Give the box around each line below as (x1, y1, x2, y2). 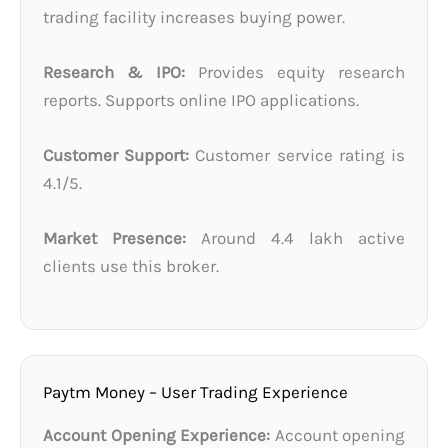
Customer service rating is (189, 144, 405, 165)
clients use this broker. (43, 256, 219, 277)
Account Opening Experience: (43, 425, 270, 446)
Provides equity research (185, 61, 405, 82)
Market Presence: (43, 228, 186, 249)
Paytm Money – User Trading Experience (43, 382, 348, 403)
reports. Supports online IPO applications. (43, 89, 359, 110)
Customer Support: (43, 144, 189, 165)
